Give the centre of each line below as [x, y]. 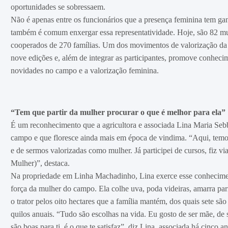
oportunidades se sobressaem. [58, 7]
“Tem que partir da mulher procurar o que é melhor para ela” [118, 112]
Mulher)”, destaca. [40, 163]
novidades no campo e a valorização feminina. [84, 70]
